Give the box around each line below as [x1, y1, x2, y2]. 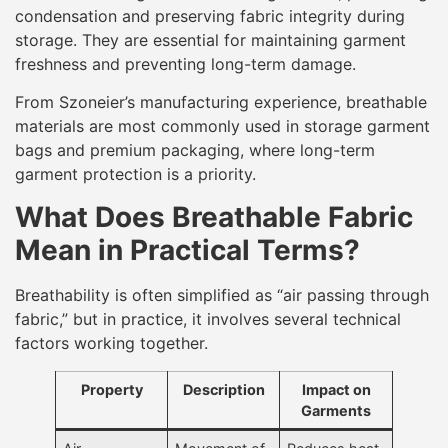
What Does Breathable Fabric [15, 199, 413, 234]
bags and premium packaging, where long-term [15, 140, 375, 161]
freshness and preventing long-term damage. [15, 53, 356, 74]
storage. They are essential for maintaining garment [15, 29, 406, 50]
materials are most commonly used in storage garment [15, 116, 430, 137]
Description [182, 380, 265, 398]
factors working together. [15, 332, 208, 353]
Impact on [301, 380, 371, 398]
